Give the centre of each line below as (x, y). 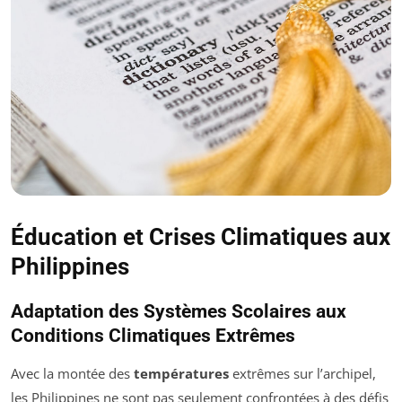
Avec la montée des (72, 373)
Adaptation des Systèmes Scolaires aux (179, 311)
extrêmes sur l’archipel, (302, 373)
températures (181, 373)
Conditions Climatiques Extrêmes (153, 335)
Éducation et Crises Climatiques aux (201, 236)
